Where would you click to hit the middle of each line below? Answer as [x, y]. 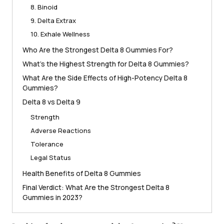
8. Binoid [44, 7]
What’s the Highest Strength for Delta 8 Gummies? [106, 64]
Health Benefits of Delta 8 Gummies [82, 173]
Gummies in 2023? [52, 197]
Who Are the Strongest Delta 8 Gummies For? [98, 50]
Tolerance [47, 144]
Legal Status [51, 158]
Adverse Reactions [61, 131]
